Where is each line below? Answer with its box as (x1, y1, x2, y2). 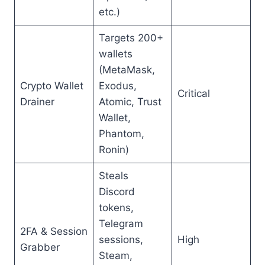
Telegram (98, 218, 143, 230)
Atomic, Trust (98, 96, 161, 108)
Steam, (98, 250, 132, 261)
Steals (98, 170, 128, 182)
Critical (177, 88, 210, 99)
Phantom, (98, 128, 144, 140)
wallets (98, 48, 132, 60)
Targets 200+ (98, 32, 163, 44)
